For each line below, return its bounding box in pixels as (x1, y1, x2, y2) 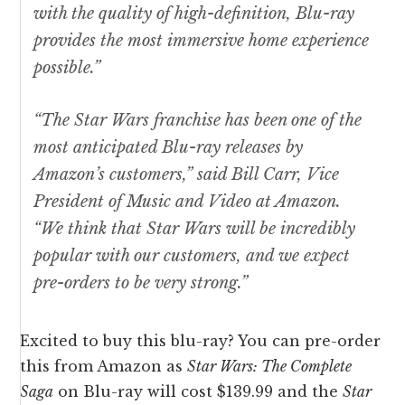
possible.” (33, 58, 101, 79)
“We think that (33, 219, 147, 240)
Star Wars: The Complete (187, 357, 353, 376)
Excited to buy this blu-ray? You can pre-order (20, 332, 381, 351)
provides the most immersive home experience (33, 31, 370, 52)
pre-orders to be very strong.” (33, 273, 249, 294)
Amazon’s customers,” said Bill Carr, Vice (33, 165, 340, 185)
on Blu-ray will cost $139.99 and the (53, 382, 344, 401)
